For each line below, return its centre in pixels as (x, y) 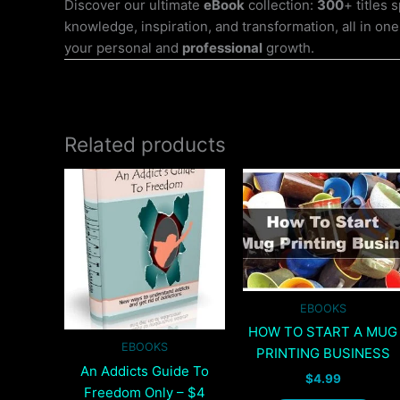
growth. (288, 48)
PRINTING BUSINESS (323, 354)
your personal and (123, 48)
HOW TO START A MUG (323, 332)
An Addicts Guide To (144, 371)
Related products (145, 144)
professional (222, 48)
